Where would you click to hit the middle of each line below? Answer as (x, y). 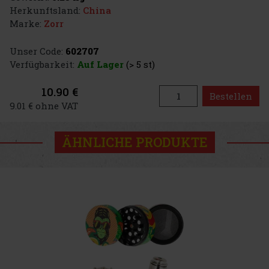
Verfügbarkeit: (42, 64)
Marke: (26, 23)
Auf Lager (100, 64)
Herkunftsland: (45, 10)
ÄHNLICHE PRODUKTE (134, 142)
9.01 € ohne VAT (44, 105)
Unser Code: (36, 51)
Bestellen (231, 96)
